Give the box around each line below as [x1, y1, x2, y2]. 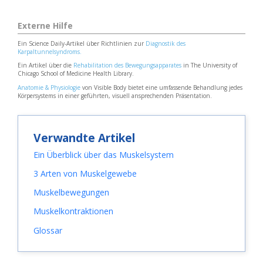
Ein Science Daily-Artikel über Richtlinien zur [18, 39, 146, 48]
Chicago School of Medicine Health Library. [18, 69, 134, 78]
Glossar [33, 224, 63, 236]
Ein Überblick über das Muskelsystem [33, 149, 174, 161]
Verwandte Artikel [33, 130, 136, 146]
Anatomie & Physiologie [18, 83, 80, 92]
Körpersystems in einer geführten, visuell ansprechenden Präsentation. [18, 91, 212, 100]
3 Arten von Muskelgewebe [33, 168, 137, 180]
